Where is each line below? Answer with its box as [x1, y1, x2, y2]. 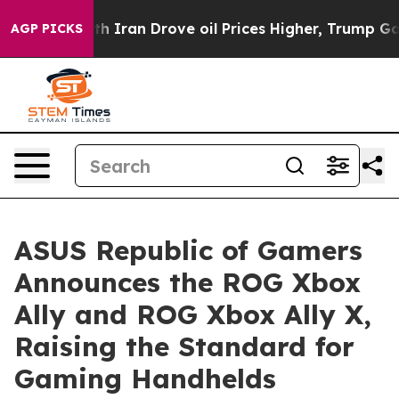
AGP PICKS [11, 20, 83, 37]
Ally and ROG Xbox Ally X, [14, 297, 371, 331]
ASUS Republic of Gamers [14, 233, 362, 267]
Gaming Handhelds [14, 362, 276, 395]
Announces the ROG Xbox [14, 265, 361, 299]
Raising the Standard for [14, 330, 354, 363]
